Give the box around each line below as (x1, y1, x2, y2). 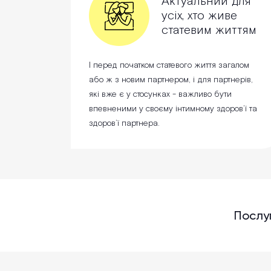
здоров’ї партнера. (89, 118, 160, 129)
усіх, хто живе (162, 8, 237, 24)
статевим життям (162, 22, 256, 39)
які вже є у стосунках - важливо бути (89, 89, 232, 100)
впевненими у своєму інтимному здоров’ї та (89, 103, 257, 115)
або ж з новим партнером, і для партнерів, (89, 74, 253, 86)
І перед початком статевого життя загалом (89, 60, 249, 71)
